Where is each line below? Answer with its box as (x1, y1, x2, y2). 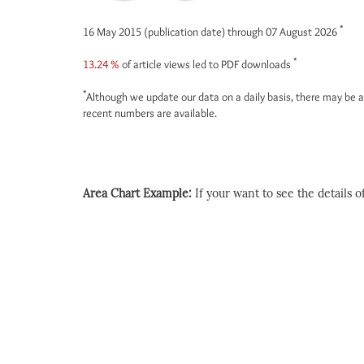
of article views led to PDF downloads (119, 57, 293, 71)
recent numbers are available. (83, 106, 217, 120)
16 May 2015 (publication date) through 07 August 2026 (83, 24, 340, 39)
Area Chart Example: (83, 187, 195, 201)
